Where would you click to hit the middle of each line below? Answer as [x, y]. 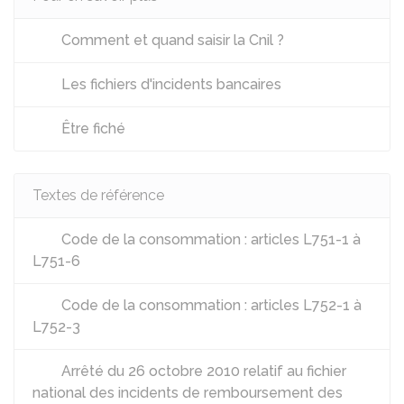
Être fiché [92, 129]
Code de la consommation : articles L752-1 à [210, 305]
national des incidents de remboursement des [188, 393]
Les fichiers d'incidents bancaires [170, 84]
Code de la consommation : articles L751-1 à [209, 239]
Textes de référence [98, 195]
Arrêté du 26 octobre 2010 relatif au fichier [202, 371]
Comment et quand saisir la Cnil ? [171, 40]
